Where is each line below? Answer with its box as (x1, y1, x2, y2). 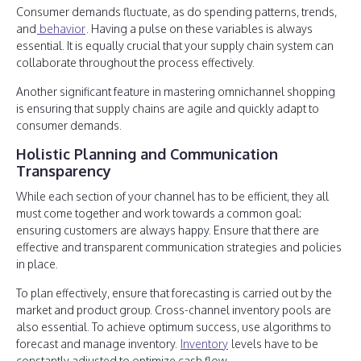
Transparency (16, 162, 111, 180)
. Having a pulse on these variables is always (86, 22, 313, 35)
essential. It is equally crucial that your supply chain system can (16, 39, 334, 52)
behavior (37, 22, 85, 35)
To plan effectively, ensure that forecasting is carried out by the (16, 286, 332, 300)
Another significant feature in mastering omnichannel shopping (16, 85, 335, 98)
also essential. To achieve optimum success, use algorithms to (16, 320, 331, 334)
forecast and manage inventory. (16, 337, 180, 351)
